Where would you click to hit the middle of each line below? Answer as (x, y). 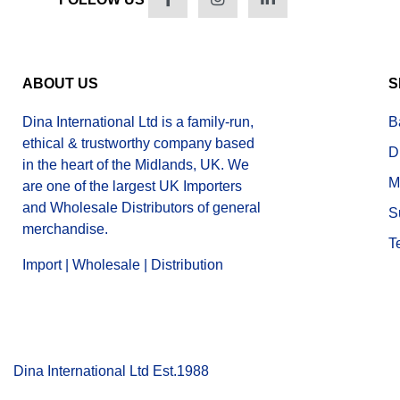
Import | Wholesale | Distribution (123, 264)
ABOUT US (60, 83)
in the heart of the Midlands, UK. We (136, 164)
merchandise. (65, 229)
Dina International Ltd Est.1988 (111, 371)
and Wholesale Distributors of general (142, 207)
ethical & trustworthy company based (138, 143)
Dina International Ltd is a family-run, (138, 121)
